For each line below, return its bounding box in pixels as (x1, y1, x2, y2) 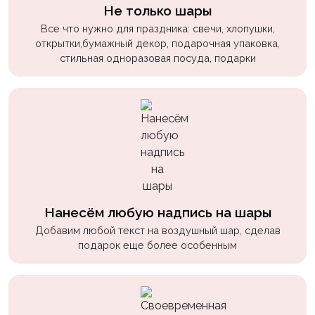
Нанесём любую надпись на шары (44, 205, 271, 221)
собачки (17, 70, 61, 84)
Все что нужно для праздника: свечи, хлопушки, (40, 22, 275, 35)
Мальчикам (17, 27, 76, 41)
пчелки (17, 1, 53, 15)
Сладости (17, 193, 70, 207)
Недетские (17, 97, 76, 111)
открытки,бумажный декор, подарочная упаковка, (35, 37, 280, 50)
